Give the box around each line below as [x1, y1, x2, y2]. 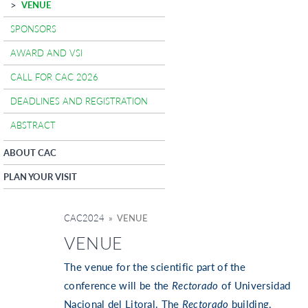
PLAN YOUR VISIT [3, 170, 77, 182]
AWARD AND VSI [10, 47, 82, 58]
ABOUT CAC [3, 146, 56, 158]
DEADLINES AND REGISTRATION [10, 95, 148, 107]
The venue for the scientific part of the [64, 261, 246, 274]
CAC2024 [64, 212, 104, 223]
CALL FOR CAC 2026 [10, 71, 98, 82]
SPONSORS [10, 23, 56, 34]
